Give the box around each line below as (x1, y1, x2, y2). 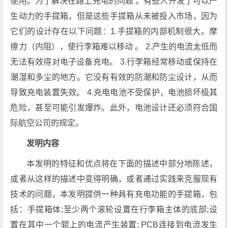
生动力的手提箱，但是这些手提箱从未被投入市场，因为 (10, 12, 218, 21)
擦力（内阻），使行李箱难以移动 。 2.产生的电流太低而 (10, 42, 218, 51)
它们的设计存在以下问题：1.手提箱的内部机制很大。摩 (10, 27, 218, 36)
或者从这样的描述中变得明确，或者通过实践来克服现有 (10, 175, 218, 184)
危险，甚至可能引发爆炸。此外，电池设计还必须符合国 (10, 103, 218, 112)
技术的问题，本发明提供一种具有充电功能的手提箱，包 (10, 190, 218, 199)
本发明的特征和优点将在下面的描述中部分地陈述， (26, 159, 218, 168)
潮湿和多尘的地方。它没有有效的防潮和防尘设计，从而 (10, 73, 218, 82)
